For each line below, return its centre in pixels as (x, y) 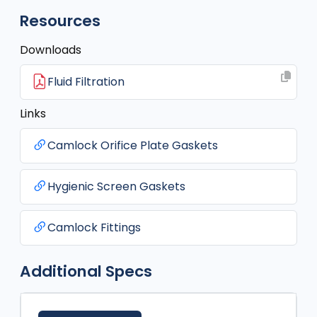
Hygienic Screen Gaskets (116, 186)
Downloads (51, 50)
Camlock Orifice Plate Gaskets (133, 145)
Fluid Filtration (86, 82)
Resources (60, 21)
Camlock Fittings (94, 227)
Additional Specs (86, 271)
